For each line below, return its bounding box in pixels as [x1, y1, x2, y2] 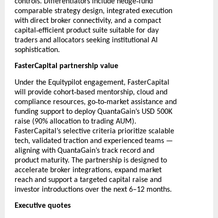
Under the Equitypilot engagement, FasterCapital [15, 78, 169, 87]
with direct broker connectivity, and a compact [15, 17, 161, 25]
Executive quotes [15, 202, 71, 210]
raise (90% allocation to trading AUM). [15, 117, 136, 126]
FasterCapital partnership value [15, 62, 118, 71]
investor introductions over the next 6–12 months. [15, 185, 172, 194]
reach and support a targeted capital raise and [15, 176, 162, 184]
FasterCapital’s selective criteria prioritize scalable [15, 127, 174, 135]
